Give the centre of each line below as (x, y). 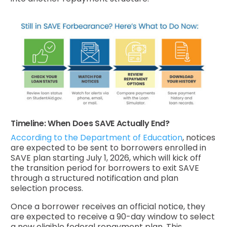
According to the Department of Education (97, 137)
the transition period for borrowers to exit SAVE (105, 168)
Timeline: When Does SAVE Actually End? (90, 123)
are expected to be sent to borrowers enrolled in (109, 147)
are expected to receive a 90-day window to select (113, 216)
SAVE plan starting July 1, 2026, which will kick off (106, 158)
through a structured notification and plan (95, 178)
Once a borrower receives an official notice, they (108, 206)
